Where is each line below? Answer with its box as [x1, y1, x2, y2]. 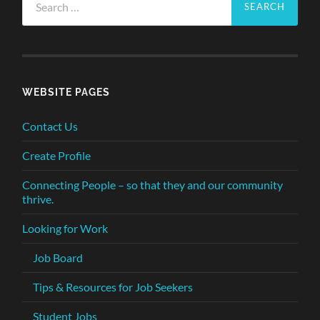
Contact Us [22, 119, 79, 133]
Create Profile [22, 148, 91, 162]
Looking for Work [22, 221, 109, 235]
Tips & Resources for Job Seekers [33, 279, 194, 294]
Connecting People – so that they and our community [22, 177, 284, 191]
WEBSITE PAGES [22, 85, 111, 98]
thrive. [22, 191, 54, 206]
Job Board [33, 250, 84, 264]
